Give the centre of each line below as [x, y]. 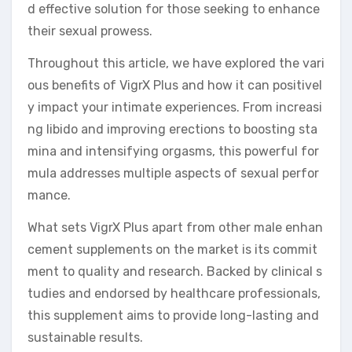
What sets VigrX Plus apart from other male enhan [175, 227]
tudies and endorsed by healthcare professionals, [174, 293]
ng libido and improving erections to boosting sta [172, 129]
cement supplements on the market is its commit [172, 249]
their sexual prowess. [90, 31]
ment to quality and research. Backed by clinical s [175, 271]
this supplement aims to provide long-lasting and [173, 315]
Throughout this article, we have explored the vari [176, 63]
